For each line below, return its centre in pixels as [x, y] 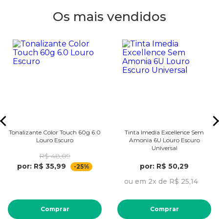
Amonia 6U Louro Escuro [164, 140]
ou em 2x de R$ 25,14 [161, 181]
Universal [164, 148]
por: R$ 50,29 [164, 166]
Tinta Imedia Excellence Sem [164, 132]
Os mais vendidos [109, 17]
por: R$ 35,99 [42, 166]
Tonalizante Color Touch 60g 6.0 [55, 132]
